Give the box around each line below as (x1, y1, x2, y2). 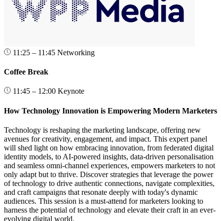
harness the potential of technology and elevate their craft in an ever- (4, 206, 216, 214)
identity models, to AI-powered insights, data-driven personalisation (4, 152, 214, 161)
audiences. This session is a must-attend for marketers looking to (4, 197, 203, 205)
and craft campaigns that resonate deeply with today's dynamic (4, 188, 198, 196)
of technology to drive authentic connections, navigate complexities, (4, 179, 215, 187)
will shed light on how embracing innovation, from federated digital (4, 144, 214, 152)
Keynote (58, 87, 84, 96)
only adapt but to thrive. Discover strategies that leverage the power (4, 170, 213, 179)
